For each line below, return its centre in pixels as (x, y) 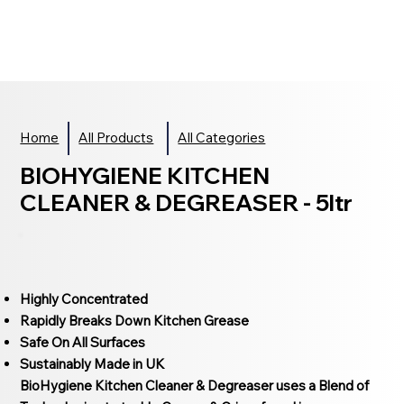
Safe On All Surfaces (83, 342)
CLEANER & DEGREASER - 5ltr (187, 202)
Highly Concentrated (84, 298)
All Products (116, 138)
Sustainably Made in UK (93, 363)
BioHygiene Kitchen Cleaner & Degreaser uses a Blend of (195, 385)
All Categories (222, 138)
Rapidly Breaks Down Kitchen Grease (135, 320)
